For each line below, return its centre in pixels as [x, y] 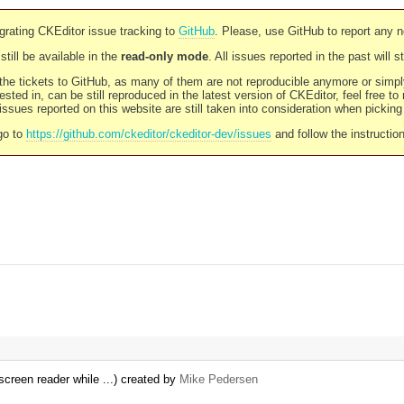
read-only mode [164, 56]
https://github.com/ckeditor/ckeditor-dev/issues [148, 134]
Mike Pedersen [219, 380]
